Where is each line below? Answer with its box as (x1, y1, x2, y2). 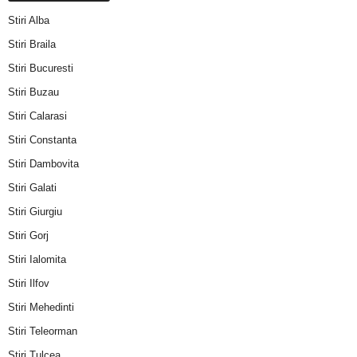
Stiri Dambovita (8, 157, 79, 170)
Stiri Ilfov (8, 277, 49, 289)
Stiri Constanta (8, 133, 76, 146)
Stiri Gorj (8, 229, 49, 241)
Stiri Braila (8, 37, 56, 50)
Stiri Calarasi (8, 109, 67, 122)
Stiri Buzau (8, 85, 59, 98)
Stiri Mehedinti (8, 300, 74, 313)
